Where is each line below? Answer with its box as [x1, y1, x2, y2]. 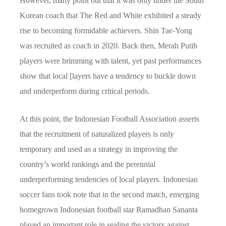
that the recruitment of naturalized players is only [20, 129, 174, 138]
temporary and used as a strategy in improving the [20, 144, 178, 153]
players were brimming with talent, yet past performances [20, 56, 201, 65]
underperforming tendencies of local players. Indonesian [20, 175, 198, 184]
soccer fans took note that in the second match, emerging [20, 190, 199, 199]
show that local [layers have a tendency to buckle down [20, 71, 196, 80]
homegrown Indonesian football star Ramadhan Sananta [20, 205, 198, 214]
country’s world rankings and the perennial [20, 159, 155, 168]
